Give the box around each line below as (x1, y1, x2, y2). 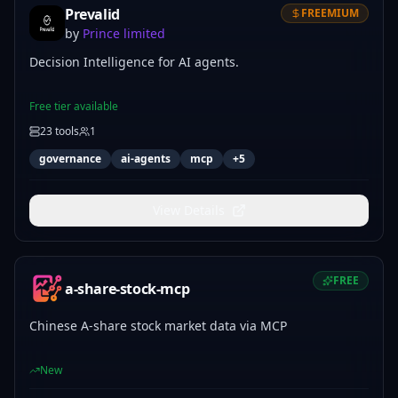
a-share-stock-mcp (65, 279, 190, 298)
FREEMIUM (301, 5, 359, 20)
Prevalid (65, 4, 120, 24)
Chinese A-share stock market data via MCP (29, 317, 287, 334)
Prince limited (83, 25, 165, 42)
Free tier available (29, 99, 118, 114)
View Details (152, 202, 225, 219)
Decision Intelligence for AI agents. (29, 53, 239, 70)
